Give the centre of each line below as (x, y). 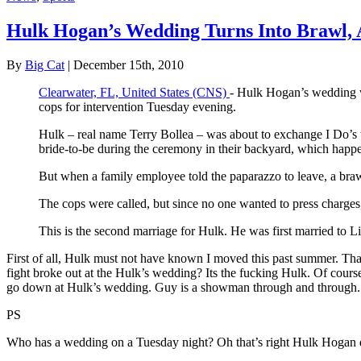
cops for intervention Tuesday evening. (137, 106)
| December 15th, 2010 (124, 64)
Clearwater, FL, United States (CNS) (134, 92)
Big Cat (45, 64)
